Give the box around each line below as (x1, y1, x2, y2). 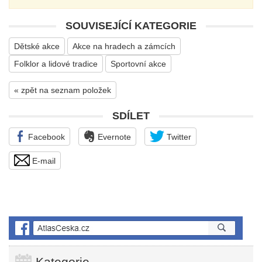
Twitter (164, 132, 191, 142)
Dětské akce (14, 42, 60, 51)
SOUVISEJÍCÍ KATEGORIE (65, 20, 196, 32)
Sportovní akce (111, 59, 166, 68)
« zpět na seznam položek (14, 85, 111, 95)
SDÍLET (112, 110, 150, 122)
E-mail (30, 156, 56, 166)
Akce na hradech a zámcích (73, 42, 175, 51)
